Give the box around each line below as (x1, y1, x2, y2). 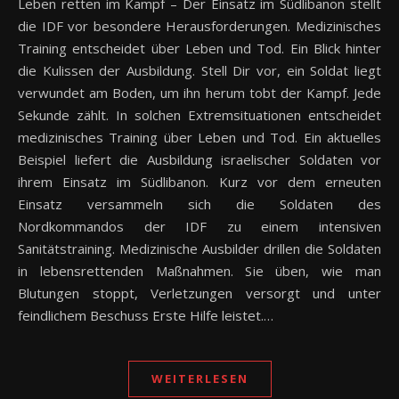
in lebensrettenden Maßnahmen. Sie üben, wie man (18, 262, 381, 281)
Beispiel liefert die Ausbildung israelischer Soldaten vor (18, 151, 381, 169)
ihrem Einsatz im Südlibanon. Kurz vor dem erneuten (18, 173, 381, 191)
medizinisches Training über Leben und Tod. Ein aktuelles (18, 128, 381, 147)
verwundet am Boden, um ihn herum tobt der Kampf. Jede (18, 84, 381, 102)
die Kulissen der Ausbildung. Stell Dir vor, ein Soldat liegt (18, 61, 381, 80)
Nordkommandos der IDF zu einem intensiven (18, 217, 381, 236)
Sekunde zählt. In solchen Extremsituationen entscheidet (18, 106, 381, 125)
